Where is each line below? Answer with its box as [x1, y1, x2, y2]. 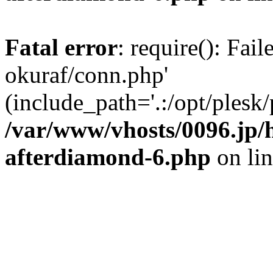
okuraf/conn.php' [5, 62, 168, 88]
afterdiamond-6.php [5, 144, 211, 170]
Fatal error [5, 34, 118, 60]
